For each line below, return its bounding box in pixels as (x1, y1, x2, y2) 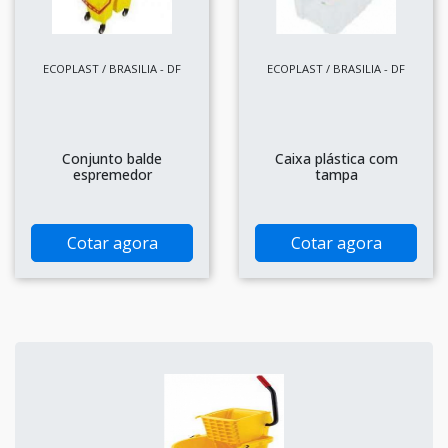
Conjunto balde (62, 148, 162, 168)
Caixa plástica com (274, 148, 398, 168)
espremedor (72, 164, 152, 184)
